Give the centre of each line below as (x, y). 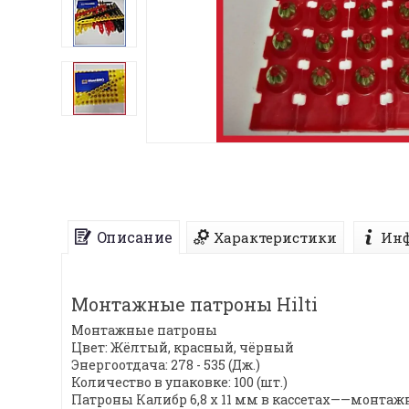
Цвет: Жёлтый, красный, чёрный (183, 348)
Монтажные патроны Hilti (194, 304)
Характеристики (275, 238)
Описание (134, 237)
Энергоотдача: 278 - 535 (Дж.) (166, 365)
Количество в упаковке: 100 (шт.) (179, 383)
